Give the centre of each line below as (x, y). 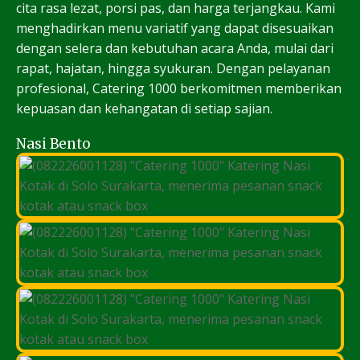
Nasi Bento (53, 144)
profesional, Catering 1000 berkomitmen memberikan (179, 89)
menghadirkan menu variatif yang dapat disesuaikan (175, 29)
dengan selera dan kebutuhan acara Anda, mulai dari (175, 49)
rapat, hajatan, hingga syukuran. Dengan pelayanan (173, 69)
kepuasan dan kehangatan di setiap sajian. (144, 109)
